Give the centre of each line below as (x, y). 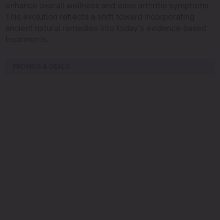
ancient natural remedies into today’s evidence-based (106, 28)
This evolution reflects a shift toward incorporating (100, 16)
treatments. (27, 39)
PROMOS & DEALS (41, 66)
